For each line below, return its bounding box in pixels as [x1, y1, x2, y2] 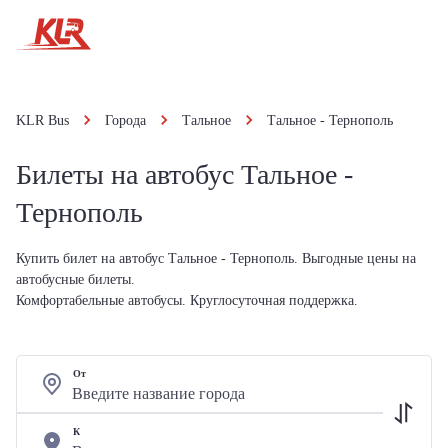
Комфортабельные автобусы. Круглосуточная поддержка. [16, 293, 358, 308]
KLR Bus [16, 113, 69, 128]
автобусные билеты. [16, 272, 135, 287]
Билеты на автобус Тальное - [16, 159, 353, 190]
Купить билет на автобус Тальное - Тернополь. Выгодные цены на [16, 251, 416, 266]
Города [105, 113, 146, 128]
